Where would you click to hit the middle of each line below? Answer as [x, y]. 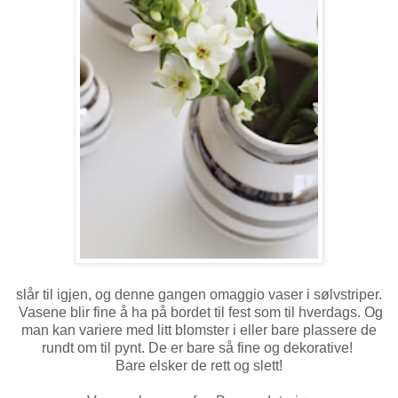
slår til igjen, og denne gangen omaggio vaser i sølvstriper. [199, 294]
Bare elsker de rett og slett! [199, 365]
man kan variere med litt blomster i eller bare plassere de [199, 330]
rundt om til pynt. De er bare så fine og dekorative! [199, 347]
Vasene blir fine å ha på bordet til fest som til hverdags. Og [199, 312]
